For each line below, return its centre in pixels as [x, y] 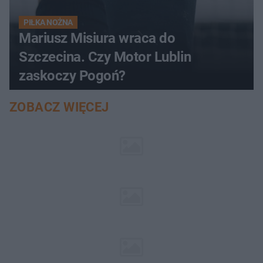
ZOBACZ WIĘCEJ [59, 107]
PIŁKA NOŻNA [48, 22]
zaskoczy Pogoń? [72, 75]
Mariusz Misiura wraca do [97, 38]
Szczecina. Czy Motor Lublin [105, 57]
